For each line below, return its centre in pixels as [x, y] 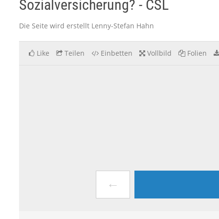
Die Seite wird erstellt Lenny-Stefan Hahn [87, 26]
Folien [197, 53]
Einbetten [117, 53]
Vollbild [159, 53]
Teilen [75, 53]
